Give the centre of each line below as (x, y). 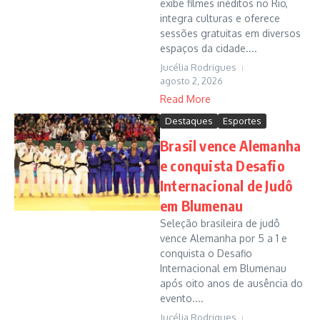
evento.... (182, 299)
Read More (185, 99)
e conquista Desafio (222, 166)
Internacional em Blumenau (223, 269)
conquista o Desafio (206, 254)
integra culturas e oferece (220, 19)
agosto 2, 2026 (191, 81)
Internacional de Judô (227, 186)
